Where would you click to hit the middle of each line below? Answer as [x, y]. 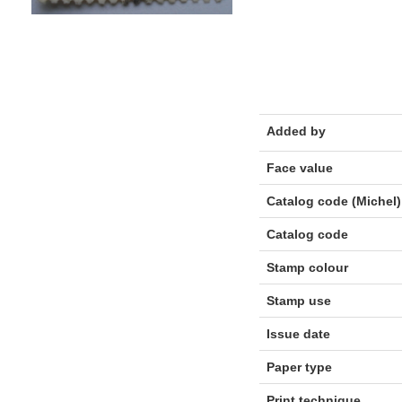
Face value [299, 168]
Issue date [298, 334]
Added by [296, 131]
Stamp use [298, 301]
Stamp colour [307, 267]
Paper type [299, 367]
